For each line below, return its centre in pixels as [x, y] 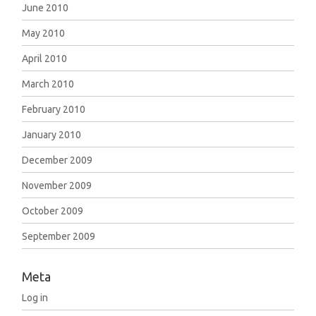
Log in [35, 298]
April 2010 [45, 59]
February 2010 [54, 109]
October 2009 [53, 211]
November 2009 [57, 186]
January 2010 [52, 135]
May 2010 [44, 33]
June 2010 [45, 8]
